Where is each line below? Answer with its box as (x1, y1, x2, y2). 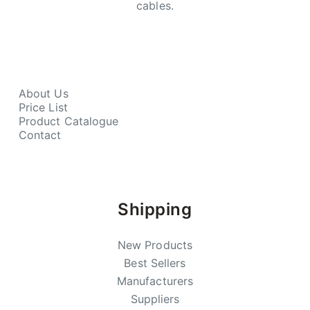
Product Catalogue (18, 114, 119, 128)
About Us (18, 86, 69, 100)
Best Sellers (124, 256, 186, 270)
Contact (18, 128, 62, 142)
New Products (117, 238, 193, 252)
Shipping (118, 199, 192, 219)
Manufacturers (116, 274, 194, 288)
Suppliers (130, 292, 180, 306)
